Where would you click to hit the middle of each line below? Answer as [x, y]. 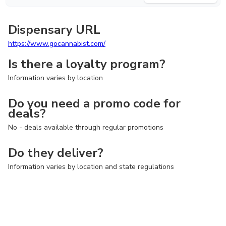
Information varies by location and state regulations [91, 167]
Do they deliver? [56, 153]
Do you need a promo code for [94, 103]
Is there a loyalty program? [87, 64]
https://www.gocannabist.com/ [57, 44]
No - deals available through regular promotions [86, 127]
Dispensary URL [54, 30]
